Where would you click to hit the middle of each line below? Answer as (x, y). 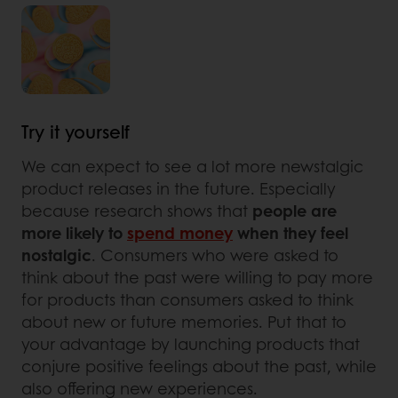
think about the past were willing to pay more (197, 277)
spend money (180, 232)
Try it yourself (76, 131)
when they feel (291, 232)
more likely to (74, 232)
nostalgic (56, 255)
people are (295, 210)
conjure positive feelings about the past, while (199, 366)
